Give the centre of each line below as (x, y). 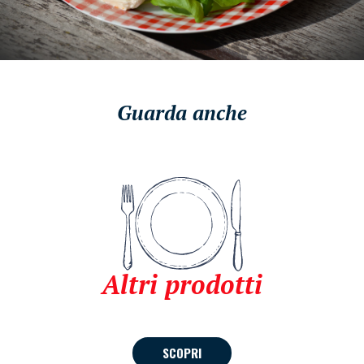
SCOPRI (182, 352)
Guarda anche (182, 112)
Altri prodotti (182, 284)
